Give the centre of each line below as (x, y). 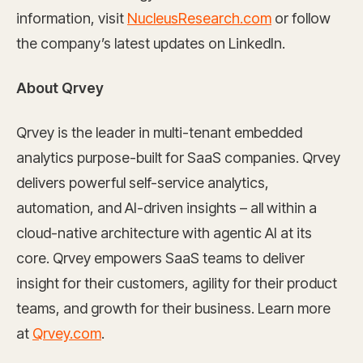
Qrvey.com (67, 333)
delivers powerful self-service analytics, (143, 183)
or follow (301, 18)
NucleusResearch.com (199, 18)
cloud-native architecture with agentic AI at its (164, 233)
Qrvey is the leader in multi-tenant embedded (159, 132)
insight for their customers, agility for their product (177, 283)
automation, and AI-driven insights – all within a (167, 208)
